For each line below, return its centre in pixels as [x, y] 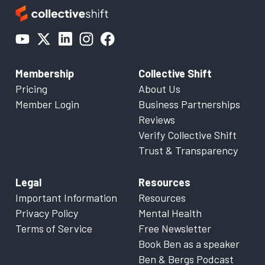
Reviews [157, 119]
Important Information [66, 198]
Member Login [47, 104]
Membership [45, 73]
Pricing [31, 89]
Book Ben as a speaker [189, 244]
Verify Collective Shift [188, 135]
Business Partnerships [189, 104]
